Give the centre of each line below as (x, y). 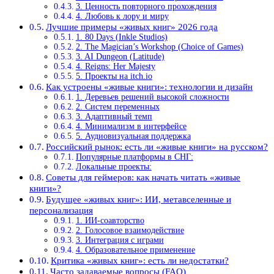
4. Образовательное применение (135, 250)
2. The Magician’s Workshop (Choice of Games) (159, 46)
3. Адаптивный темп (114, 116)
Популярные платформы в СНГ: (134, 157)
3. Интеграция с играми (120, 240)
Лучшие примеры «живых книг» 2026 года (132, 26)
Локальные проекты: (113, 166)
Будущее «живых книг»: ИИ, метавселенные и (139, 199)
